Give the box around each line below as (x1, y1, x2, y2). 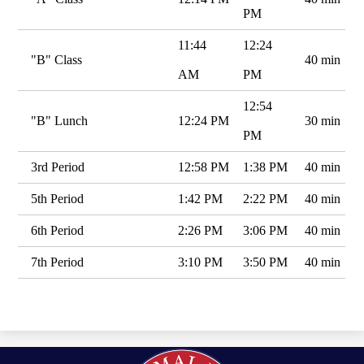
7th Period (31, 255, 84, 269)
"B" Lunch (31, 114, 89, 128)
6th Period (31, 223, 84, 237)
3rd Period (31, 160, 85, 174)
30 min (305, 114, 341, 128)
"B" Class (31, 53, 83, 67)
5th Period (31, 192, 84, 206)
